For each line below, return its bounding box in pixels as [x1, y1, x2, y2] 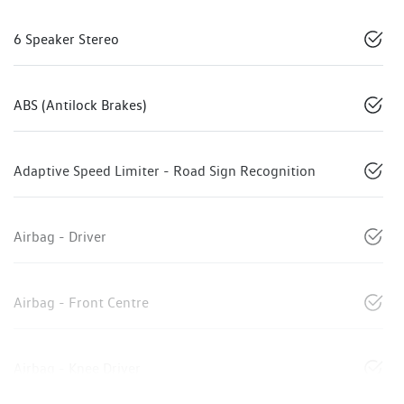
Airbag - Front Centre [14, 294, 149, 312]
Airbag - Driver [14, 228, 106, 246]
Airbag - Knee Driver [14, 360, 141, 378]
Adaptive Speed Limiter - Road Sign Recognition [14, 162, 316, 180]
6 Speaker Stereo [14, 31, 119, 49]
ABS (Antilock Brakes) [14, 96, 146, 115]
